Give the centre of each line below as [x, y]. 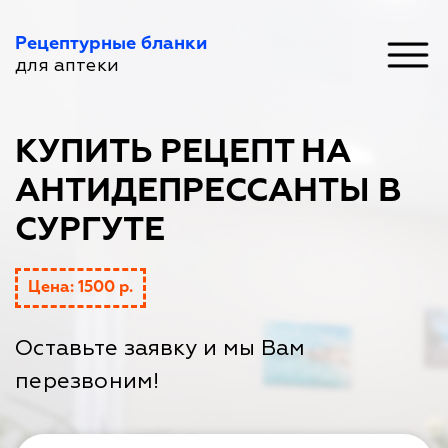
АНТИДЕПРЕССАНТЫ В [208, 191]
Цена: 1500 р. [80, 288]
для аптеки [67, 65]
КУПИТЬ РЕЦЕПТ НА [183, 152]
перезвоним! [87, 381]
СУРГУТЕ [90, 230]
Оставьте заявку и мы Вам [160, 348]
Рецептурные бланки [111, 44]
